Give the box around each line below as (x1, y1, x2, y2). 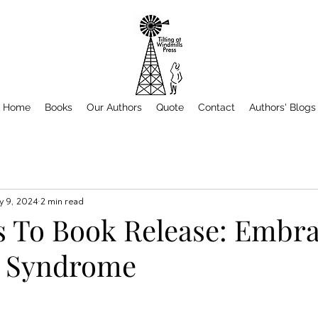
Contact (197, 102, 235, 113)
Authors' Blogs (248, 102, 316, 113)
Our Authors (86, 102, 142, 113)
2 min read (40, 194, 84, 207)
